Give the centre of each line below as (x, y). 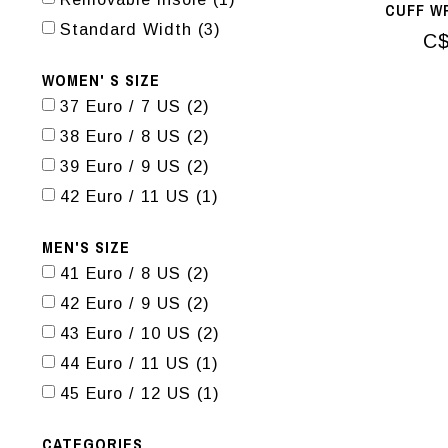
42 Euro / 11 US (128, 196)
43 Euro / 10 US (128, 333)
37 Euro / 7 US (123, 106)
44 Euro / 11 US (128, 363)
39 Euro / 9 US (123, 166)
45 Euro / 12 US (128, 393)
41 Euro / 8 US (123, 273)
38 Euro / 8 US (123, 136)
